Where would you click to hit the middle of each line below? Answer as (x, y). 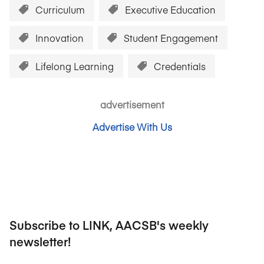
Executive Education (170, 9)
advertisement (132, 104)
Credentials (180, 66)
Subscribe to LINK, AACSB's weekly (109, 225)
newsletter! (40, 241)
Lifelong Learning (75, 66)
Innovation (60, 38)
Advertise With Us (132, 127)
